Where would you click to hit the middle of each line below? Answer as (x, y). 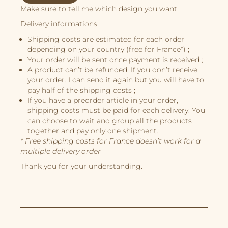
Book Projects (115, 33)
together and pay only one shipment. (93, 131)
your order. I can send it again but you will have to (116, 80)
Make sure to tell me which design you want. (99, 9)
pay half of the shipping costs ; (81, 90)
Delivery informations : (61, 24)
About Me (117, 51)
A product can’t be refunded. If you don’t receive (112, 70)
